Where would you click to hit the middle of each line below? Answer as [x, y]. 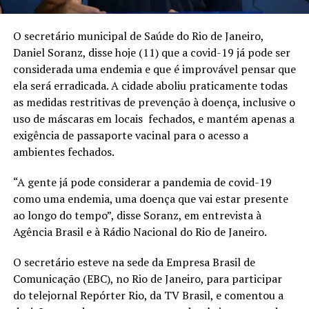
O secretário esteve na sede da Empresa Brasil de [134, 262]
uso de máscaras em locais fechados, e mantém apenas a [153, 118]
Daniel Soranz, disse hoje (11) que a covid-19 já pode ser [151, 52]
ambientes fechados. [64, 151]
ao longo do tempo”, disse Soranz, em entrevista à [137, 215]
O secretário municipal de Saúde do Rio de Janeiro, [138, 36]
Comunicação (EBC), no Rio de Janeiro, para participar [147, 278]
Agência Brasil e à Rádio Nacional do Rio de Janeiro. [140, 231]
